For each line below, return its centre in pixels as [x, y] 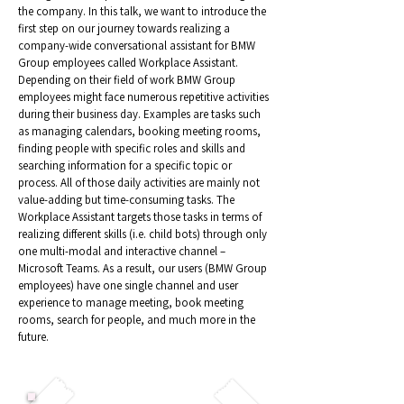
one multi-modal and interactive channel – [122, 251]
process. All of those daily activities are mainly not [139, 183]
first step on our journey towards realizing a [124, 28]
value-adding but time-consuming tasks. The [126, 200]
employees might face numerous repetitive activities [143, 97]
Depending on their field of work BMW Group [127, 80]
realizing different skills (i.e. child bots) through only [142, 234]
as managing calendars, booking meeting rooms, [139, 131]
